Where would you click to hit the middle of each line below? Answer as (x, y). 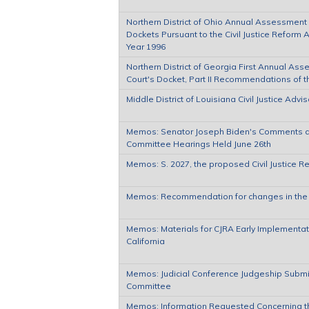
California (146, 241)
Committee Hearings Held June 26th (199, 143)
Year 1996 (146, 46)
